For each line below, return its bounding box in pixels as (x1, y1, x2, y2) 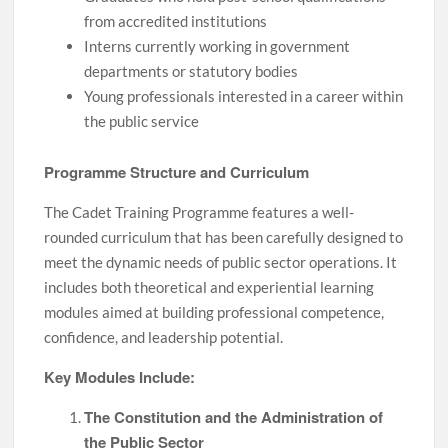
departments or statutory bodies (84, 62, 299, 80)
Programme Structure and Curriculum (44, 161, 310, 184)
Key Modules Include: (44, 366, 196, 389)
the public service (84, 112, 200, 130)
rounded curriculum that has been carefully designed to (44, 228, 404, 247)
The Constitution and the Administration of (84, 406, 384, 429)
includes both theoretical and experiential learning (44, 278, 375, 297)
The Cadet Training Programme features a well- (44, 203, 355, 222)
